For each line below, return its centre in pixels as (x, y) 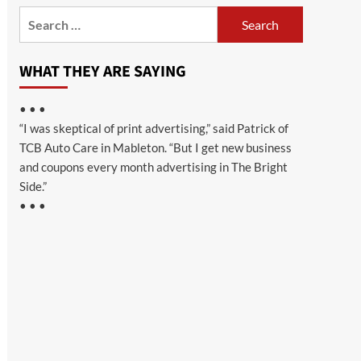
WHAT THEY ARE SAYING (102, 72)
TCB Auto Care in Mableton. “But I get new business (155, 147)
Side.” (33, 186)
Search (38, 16)
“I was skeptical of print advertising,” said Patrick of (154, 128)
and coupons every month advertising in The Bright (153, 167)
